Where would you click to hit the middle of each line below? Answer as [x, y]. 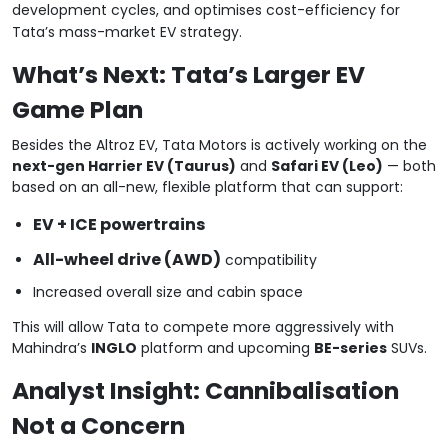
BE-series [350, 347]
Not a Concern [98, 425]
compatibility [269, 259]
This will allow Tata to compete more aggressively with [203, 326]
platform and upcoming [225, 347]
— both [409, 165]
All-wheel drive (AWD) [127, 259]
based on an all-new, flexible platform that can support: [207, 186]
